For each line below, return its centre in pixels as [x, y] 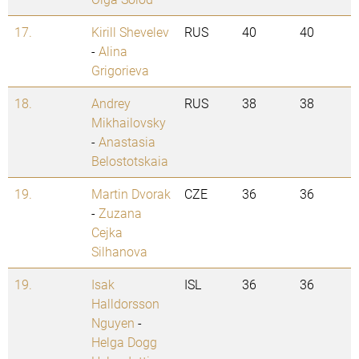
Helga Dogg [124, 342]
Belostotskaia [130, 161]
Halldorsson [125, 304]
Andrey [111, 103]
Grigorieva [120, 71]
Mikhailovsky [129, 123]
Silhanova [119, 252]
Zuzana [120, 213]
